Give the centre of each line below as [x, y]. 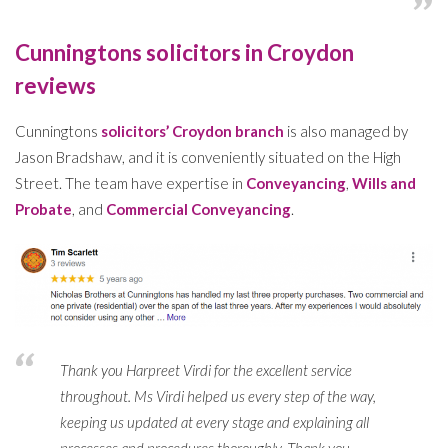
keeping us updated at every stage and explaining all [214, 422]
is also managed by [346, 130]
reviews [55, 85]
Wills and [384, 182]
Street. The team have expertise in [130, 182]
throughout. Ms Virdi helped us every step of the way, [218, 396]
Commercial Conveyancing [198, 208]
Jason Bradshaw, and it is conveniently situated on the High [208, 156]
